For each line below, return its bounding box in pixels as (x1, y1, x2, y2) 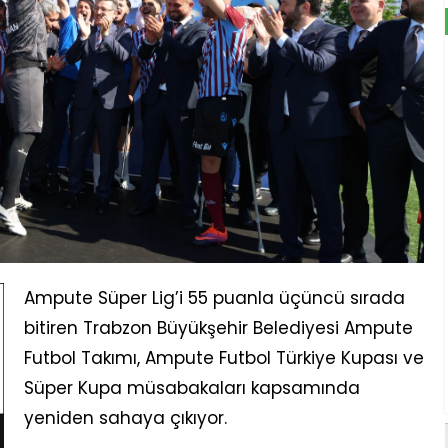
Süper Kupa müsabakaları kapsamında (23, 375, 360, 400)
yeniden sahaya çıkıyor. (23, 405, 227, 430)
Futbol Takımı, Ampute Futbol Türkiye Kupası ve (23, 345, 424, 370)
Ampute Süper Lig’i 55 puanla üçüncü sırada (23, 285, 405, 310)
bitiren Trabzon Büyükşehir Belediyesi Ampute (23, 315, 413, 340)
